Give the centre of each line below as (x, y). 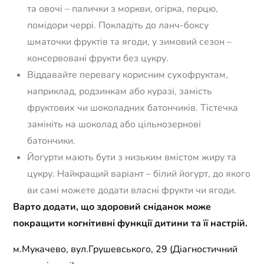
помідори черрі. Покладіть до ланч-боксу (118, 26)
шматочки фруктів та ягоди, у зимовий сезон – (130, 42)
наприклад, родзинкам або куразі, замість (120, 92)
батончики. (52, 141)
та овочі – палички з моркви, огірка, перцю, (123, 9)
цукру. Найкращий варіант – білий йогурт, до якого (139, 174)
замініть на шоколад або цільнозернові (114, 125)
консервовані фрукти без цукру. (98, 59)
